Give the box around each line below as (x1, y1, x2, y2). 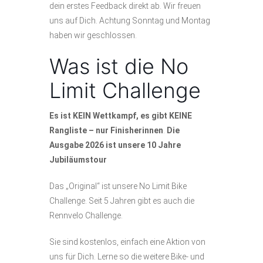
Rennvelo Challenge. (49, 211, 123, 221)
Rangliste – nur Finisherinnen (49, 126, 163, 136)
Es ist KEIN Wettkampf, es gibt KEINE (49, 111, 192, 121)
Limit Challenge (49, 77, 201, 104)
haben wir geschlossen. (49, 31, 137, 41)
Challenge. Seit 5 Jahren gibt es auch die (49, 196, 194, 206)
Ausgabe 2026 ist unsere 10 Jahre (49, 140, 181, 150)
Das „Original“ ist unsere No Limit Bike (49, 181, 187, 191)
